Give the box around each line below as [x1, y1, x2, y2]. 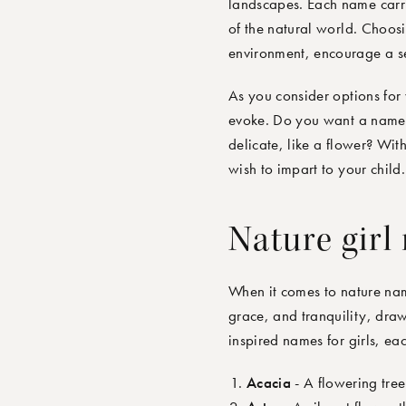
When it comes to [228, 281, 341, 302]
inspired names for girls [228, 330, 376, 351]
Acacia [246, 372, 292, 393]
